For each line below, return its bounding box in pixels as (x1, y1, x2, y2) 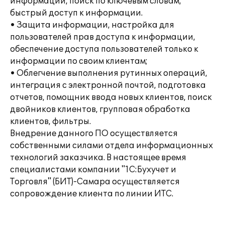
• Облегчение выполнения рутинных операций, (10, 68, 207, 78)
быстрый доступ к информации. (10, 8, 143, 18)
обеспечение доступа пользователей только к (10, 44, 198, 54)
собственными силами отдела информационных (10, 141, 213, 151)
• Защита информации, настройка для (10, 20, 174, 30)
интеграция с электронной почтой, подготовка (10, 80, 206, 90)
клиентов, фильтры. (10, 117, 91, 127)
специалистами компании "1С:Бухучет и (10, 165, 176, 175)
